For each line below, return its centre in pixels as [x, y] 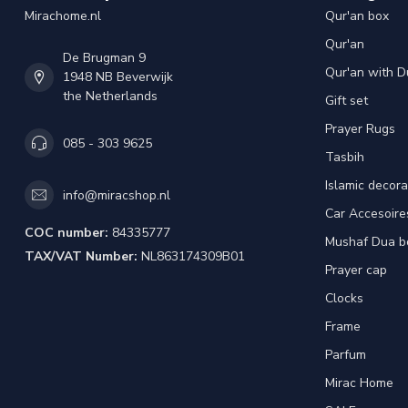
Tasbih [345, 158]
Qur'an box [357, 16]
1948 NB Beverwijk [118, 77]
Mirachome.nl [63, 16]
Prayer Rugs [360, 129]
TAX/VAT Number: [81, 257]
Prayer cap [356, 270]
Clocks [344, 299]
